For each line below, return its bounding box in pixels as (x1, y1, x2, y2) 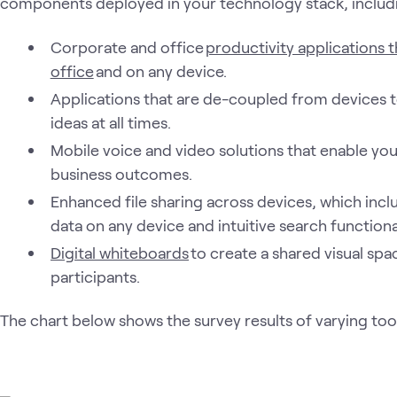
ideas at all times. (50, 112, 171, 132)
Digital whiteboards (51, 242, 189, 262)
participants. (50, 266, 140, 286)
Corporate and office (51, 36, 206, 57)
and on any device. (93, 60, 227, 81)
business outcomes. (50, 163, 192, 183)
